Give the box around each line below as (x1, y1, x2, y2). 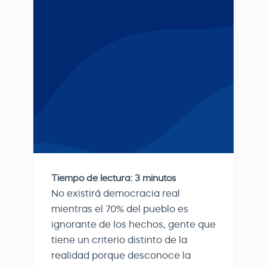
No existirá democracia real (51, 187, 180, 199)
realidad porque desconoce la (51, 249, 191, 261)
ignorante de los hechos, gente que (51, 218, 216, 230)
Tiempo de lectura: (51, 172, 132, 184)
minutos (142, 172, 176, 184)
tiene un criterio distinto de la (51, 234, 187, 246)
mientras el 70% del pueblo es (51, 203, 188, 215)
